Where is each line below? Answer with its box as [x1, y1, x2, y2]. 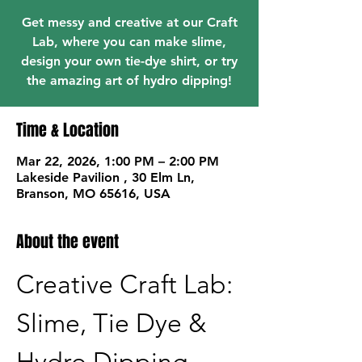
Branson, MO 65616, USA [16, 186, 170, 201]
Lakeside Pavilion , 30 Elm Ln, [16, 170, 195, 185]
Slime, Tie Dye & [16, 308, 213, 339]
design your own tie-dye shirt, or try [21, 53, 238, 69]
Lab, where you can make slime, [32, 34, 226, 49]
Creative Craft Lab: [16, 269, 239, 300]
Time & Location [16, 118, 119, 142]
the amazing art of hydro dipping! [27, 73, 232, 88]
